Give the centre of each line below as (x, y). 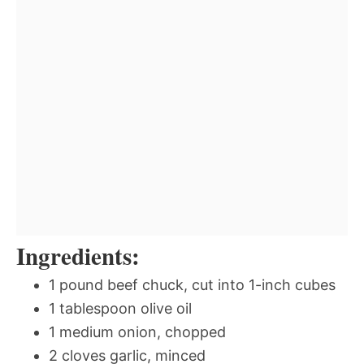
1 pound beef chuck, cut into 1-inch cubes (192, 284)
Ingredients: (78, 256)
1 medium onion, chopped (137, 331)
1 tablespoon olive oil (120, 308)
